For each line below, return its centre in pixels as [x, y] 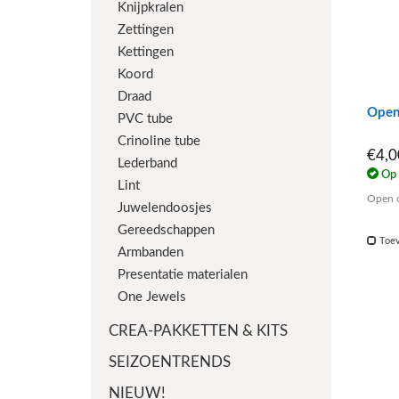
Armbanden [151, 253]
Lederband [147, 164]
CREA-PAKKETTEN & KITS [198, 331]
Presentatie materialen [183, 275]
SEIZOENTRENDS [170, 362]
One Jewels [152, 297]
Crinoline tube [159, 142]
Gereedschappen [166, 231]
